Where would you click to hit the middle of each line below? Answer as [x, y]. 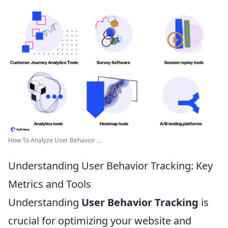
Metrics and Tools [50, 184]
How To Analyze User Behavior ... [55, 140]
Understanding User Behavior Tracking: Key [110, 166]
